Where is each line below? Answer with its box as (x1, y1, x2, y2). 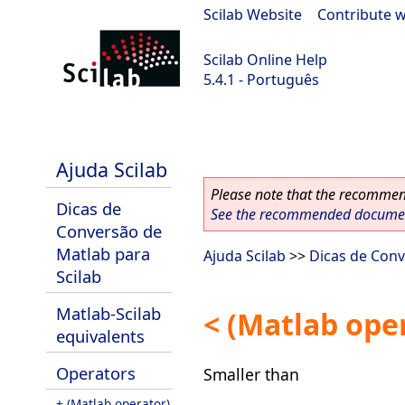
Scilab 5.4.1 (9, 118, 84, 137)
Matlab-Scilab (56, 302, 161, 325)
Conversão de (56, 220, 162, 242)
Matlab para (56, 242, 150, 265)
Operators (56, 362, 136, 384)
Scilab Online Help (203, 50, 327, 70)
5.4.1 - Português (203, 70, 319, 89)
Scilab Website (203, 5, 302, 24)
